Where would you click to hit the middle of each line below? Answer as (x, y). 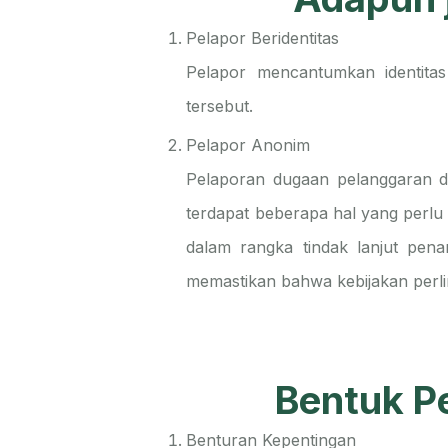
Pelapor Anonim (248, 145)
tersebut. (220, 106)
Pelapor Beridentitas (263, 38)
